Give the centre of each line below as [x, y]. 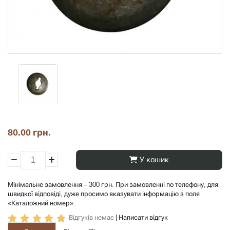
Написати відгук [143, 218]
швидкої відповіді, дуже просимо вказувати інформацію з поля [104, 194]
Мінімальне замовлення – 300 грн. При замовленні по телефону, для [113, 185]
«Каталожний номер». [42, 203]
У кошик [154, 160]
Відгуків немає [91, 218]
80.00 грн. [29, 132]
